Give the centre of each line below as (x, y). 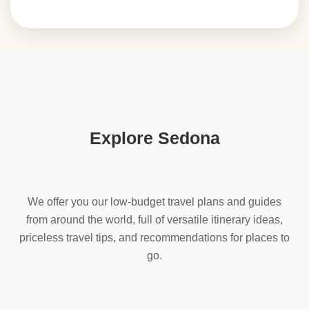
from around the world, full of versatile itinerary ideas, (154, 220)
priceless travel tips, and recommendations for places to (154, 238)
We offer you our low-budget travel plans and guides (154, 202)
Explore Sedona (154, 138)
